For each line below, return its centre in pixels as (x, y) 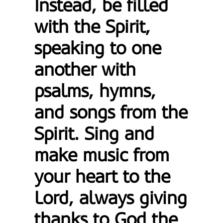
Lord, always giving (111, 198)
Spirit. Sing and (95, 134)
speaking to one (98, 48)
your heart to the (103, 177)
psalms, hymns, (95, 91)
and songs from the (111, 112)
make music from (102, 155)
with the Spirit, (93, 27)
